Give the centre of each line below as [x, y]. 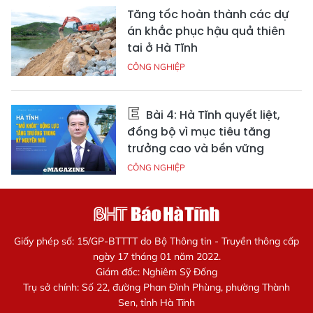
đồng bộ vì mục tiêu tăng [199, 131]
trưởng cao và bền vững [196, 148]
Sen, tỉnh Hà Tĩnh [156, 302]
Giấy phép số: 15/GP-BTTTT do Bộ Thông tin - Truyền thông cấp [156, 241]
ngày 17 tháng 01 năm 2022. [156, 256]
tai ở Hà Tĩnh [162, 48]
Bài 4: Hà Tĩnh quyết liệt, [212, 115]
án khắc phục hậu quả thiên [206, 31]
